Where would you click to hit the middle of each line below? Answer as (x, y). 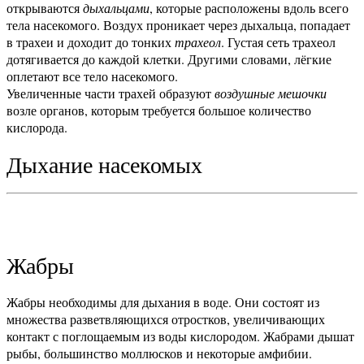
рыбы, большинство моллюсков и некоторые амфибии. (159, 353)
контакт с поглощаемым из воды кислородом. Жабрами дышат (180, 336)
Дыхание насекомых (104, 164)
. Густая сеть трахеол (278, 41)
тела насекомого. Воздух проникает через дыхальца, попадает (178, 24)
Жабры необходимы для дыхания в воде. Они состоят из (163, 301)
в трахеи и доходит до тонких (91, 41)
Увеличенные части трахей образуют (109, 93)
